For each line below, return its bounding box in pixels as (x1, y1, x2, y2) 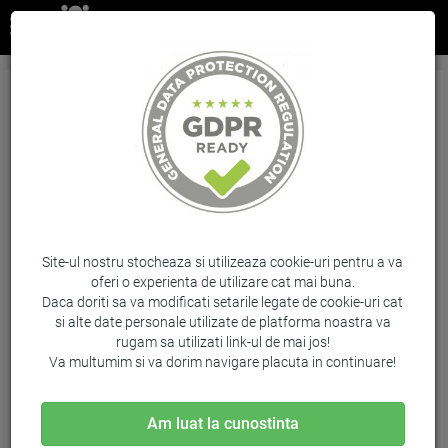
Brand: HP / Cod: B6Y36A (15, 127, 171, 143)
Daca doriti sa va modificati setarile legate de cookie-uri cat (42, 293, 404, 310)
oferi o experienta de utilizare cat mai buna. (90, 273, 355, 290)
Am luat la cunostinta (146, 413, 299, 433)
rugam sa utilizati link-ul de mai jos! (115, 333, 330, 350)
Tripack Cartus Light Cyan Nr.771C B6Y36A (15, 79, 322, 98)
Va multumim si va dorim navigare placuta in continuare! (49, 353, 397, 370)
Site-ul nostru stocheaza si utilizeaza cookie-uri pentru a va (42, 253, 404, 270)
